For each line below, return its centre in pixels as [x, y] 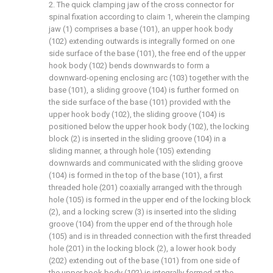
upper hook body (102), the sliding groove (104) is [137, 114]
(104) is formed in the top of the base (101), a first [136, 175]
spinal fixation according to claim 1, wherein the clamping [149, 17]
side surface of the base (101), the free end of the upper [147, 53]
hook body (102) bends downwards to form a [129, 66]
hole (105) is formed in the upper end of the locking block [150, 200]
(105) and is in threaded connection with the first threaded [150, 236]
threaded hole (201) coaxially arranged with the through [145, 187]
